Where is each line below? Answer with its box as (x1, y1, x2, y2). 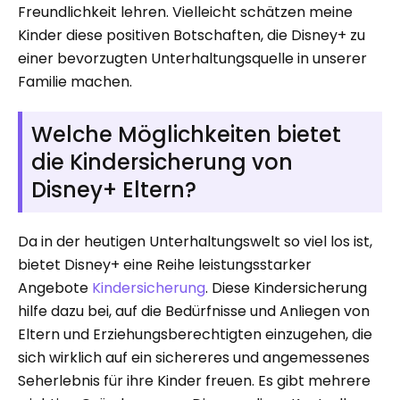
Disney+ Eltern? (31, 175, 196, 204)
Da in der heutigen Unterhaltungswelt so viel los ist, (18, 231, 372, 252)
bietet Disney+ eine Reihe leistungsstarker (18, 254, 312, 275)
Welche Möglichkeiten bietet (31, 120, 341, 149)
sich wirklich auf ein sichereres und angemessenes (18, 347, 370, 368)
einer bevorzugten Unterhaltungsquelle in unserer (18, 48, 367, 69)
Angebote (18, 278, 92, 298)
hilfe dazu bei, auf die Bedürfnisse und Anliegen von (18, 301, 370, 321)
